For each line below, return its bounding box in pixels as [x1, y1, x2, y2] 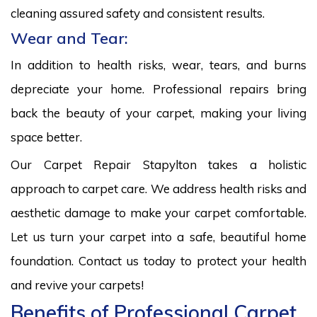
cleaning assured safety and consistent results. [11, 5, 265, 21]
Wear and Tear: [11, 28, 128, 48]
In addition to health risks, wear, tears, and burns [11, 57, 306, 72]
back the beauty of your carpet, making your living [11, 105, 306, 120]
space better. [11, 129, 82, 144]
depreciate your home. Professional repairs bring [11, 81, 306, 96]
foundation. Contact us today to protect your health [11, 253, 306, 268]
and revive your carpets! [11, 277, 144, 292]
